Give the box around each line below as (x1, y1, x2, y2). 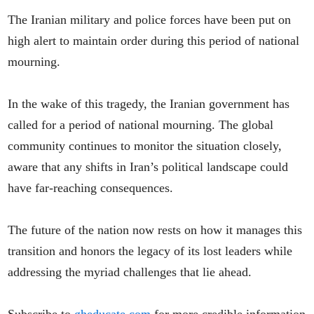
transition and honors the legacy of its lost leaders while (8, 243, 293, 258)
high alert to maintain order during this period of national (8, 33, 300, 48)
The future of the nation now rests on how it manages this (8, 222, 303, 237)
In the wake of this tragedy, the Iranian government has (8, 96, 290, 111)
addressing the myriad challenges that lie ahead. (8, 264, 252, 279)
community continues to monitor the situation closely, (8, 138, 282, 153)
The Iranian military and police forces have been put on (8, 12, 292, 27)
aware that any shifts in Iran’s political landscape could (8, 159, 289, 174)
